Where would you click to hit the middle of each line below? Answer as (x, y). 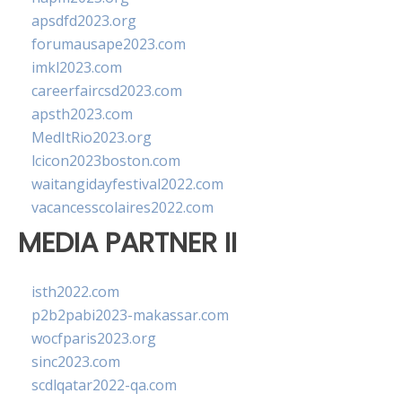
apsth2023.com (82, 114)
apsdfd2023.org (84, 21)
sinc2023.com (76, 362)
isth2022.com (75, 292)
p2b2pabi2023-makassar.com (130, 315)
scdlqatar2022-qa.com (104, 385)
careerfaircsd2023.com (107, 91)
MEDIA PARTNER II (127, 243)
